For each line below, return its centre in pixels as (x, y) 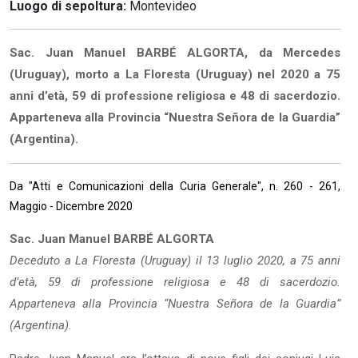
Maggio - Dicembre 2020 (71, 206)
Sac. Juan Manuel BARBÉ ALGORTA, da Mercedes (175, 52)
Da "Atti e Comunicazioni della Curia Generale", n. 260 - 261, (175, 186)
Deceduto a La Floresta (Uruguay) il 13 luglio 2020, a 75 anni (175, 260)
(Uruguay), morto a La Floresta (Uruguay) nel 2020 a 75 (175, 74)
